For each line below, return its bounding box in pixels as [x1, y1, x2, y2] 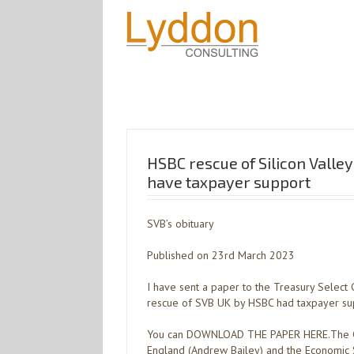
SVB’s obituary [147, 217, 214, 231]
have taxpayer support [147, 172, 311, 191]
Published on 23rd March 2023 [147, 248, 295, 262]
